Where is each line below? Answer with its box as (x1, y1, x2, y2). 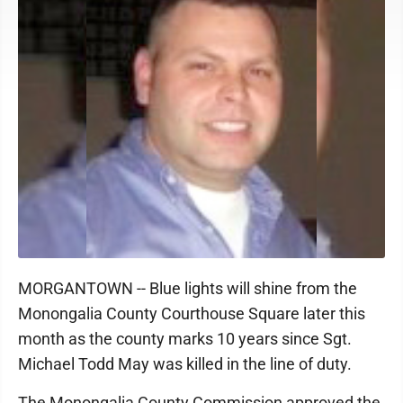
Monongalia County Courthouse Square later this (18, 304, 365, 323)
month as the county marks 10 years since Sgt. (18, 329, 352, 348)
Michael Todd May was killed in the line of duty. (18, 354, 352, 373)
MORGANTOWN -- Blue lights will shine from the (18, 279, 357, 298)
